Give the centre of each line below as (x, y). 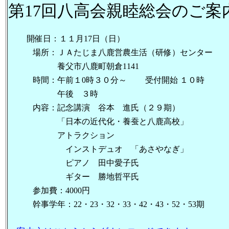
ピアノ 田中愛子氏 (74, 163)
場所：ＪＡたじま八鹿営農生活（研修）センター (110, 52)
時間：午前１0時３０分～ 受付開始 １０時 (106, 80)
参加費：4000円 (49, 190)
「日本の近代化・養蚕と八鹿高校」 (98, 121)
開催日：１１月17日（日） (66, 39)
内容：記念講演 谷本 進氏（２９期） (94, 108)
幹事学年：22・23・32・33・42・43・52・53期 (106, 204)
